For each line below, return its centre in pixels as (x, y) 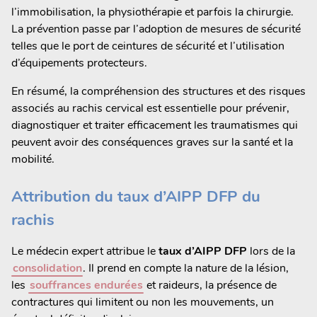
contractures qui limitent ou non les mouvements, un (143, 302)
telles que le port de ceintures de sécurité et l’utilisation (148, 46)
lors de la (271, 251)
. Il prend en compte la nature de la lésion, (186, 268)
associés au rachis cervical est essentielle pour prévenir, (150, 108)
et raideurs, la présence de (211, 285)
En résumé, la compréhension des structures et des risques (158, 91)
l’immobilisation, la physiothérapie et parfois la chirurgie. (152, 12)
